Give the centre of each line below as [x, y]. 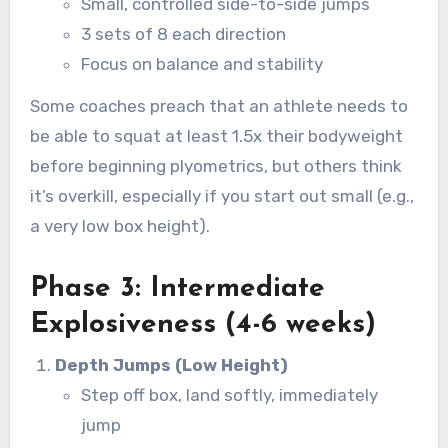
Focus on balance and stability [201, 63]
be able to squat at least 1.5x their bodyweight [216, 136]
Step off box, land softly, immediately [229, 394]
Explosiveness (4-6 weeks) [202, 325]
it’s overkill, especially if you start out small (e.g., [221, 196]
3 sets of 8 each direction [183, 33]
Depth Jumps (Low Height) [172, 364]
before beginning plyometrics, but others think [215, 166]
